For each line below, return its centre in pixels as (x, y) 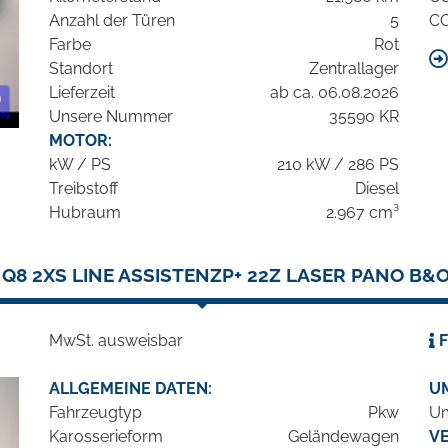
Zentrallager (354, 69)
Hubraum (85, 213)
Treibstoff (83, 189)
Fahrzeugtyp (95, 413)
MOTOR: (80, 141)
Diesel (377, 189)
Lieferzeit (82, 93)
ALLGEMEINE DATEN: (130, 389)
